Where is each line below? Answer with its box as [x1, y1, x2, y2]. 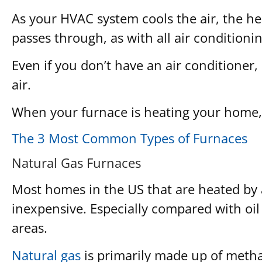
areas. [12, 218, 47, 236]
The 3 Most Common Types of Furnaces [12, 129, 247, 147]
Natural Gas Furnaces [12, 153, 141, 171]
